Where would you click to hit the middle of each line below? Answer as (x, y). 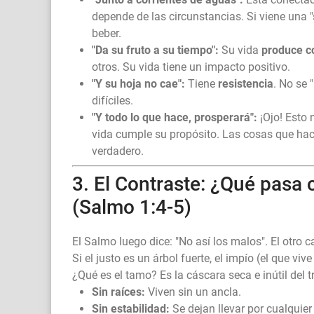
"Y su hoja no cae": (138, 84)
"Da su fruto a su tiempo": (155, 50)
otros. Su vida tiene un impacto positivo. (191, 67)
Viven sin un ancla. (193, 292)
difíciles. (112, 101)
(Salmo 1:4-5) (132, 207)
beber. (107, 34)
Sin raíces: (118, 292)
